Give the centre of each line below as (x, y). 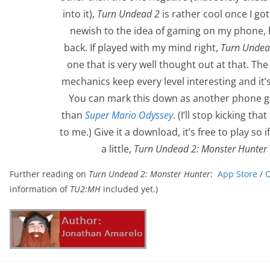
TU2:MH (85, 189)
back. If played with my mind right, (142, 48)
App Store (237, 174)
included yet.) (129, 189)
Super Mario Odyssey (129, 115)
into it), (80, 14)
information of (40, 189)
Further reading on (49, 174)
